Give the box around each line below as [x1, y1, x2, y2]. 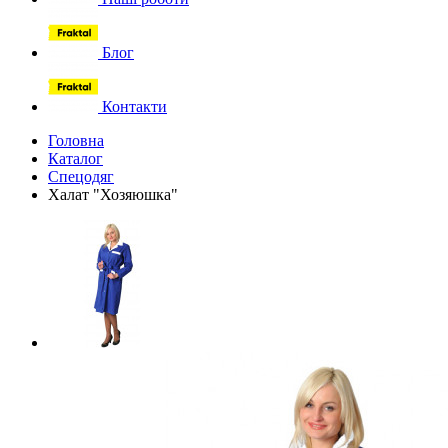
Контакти [98, 98, 167, 115]
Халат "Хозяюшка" [48, 186, 178, 203]
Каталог [48, 150, 103, 167]
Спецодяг [48, 168, 114, 185]
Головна [48, 132, 104, 149]
